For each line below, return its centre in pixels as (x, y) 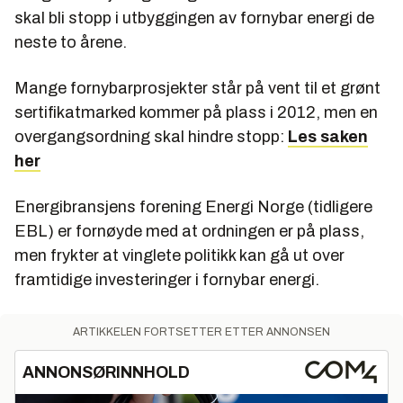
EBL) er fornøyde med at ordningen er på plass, (189, 231)
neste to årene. (71, 42)
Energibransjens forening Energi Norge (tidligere (193, 206)
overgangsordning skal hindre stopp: (151, 136)
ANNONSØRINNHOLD (106, 372)
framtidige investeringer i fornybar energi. (167, 279)
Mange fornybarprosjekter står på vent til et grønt (197, 88)
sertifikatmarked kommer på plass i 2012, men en (196, 112)
